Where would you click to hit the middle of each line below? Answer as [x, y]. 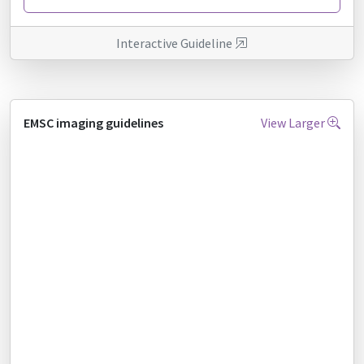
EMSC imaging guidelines [93, 123]
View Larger [294, 123]
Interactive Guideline [175, 43]
